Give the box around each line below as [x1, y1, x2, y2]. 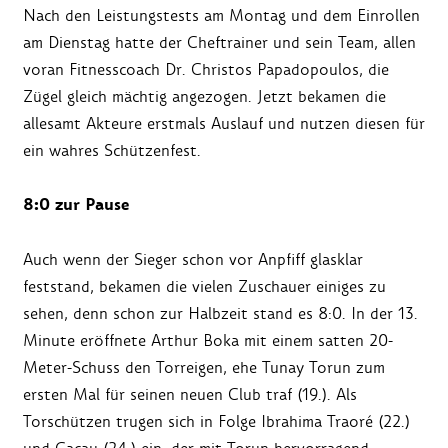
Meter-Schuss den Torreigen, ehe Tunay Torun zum [23, 357, 385, 379]
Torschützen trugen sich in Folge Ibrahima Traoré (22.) [23, 411, 410, 433]
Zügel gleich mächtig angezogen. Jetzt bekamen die [23, 86, 386, 108]
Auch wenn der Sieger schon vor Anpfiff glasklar [23, 249, 363, 271]
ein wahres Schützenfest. [23, 140, 201, 162]
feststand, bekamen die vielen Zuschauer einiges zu [23, 276, 386, 298]
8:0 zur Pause [23, 193, 129, 218]
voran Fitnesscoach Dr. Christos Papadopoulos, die [23, 59, 389, 81]
